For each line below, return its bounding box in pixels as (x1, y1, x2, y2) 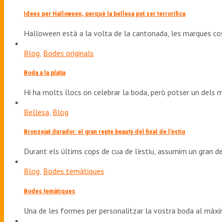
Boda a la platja (24, 68, 65, 76)
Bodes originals (43, 48, 94, 58)
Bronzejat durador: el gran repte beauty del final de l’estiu (24, 128, 185, 136)
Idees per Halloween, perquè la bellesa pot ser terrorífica (24, 9, 185, 17)
